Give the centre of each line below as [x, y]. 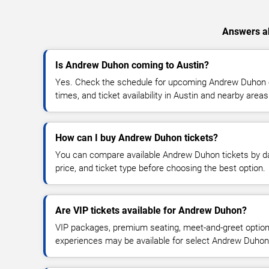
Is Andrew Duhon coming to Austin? [132, 65]
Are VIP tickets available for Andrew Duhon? [151, 210]
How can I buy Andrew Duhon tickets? [137, 138]
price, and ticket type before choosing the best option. [160, 168]
